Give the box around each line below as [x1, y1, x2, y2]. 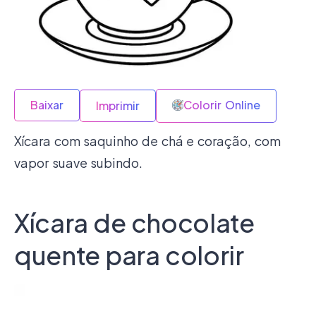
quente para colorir [14, 238, 244, 271]
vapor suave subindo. [14, 154, 143, 171]
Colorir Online [183, 97, 260, 112]
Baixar [30, 97, 63, 112]
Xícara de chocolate [14, 206, 255, 238]
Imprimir [96, 97, 140, 113]
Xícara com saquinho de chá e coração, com [14, 132, 281, 149]
